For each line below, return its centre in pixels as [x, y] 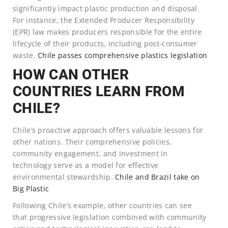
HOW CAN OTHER [71, 74]
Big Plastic [31, 188]
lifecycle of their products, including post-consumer [105, 43]
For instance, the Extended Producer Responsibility [104, 20]
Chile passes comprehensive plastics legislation [123, 55]
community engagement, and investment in [90, 153]
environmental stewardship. [64, 177]
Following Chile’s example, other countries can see [102, 205]
